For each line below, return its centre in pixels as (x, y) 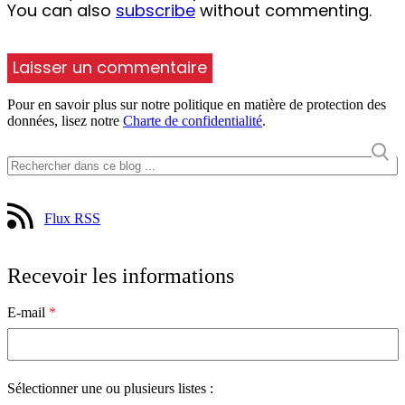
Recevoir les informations (121, 276)
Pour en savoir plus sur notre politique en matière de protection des (197, 105)
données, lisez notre (65, 121)
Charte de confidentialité (193, 121)
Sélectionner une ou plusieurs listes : (110, 389)
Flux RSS (72, 219)
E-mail (28, 313)
